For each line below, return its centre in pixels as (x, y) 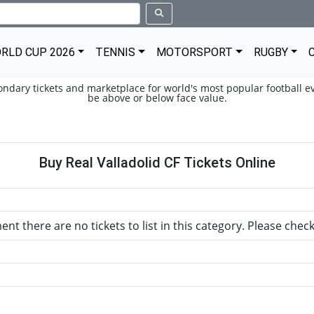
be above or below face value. (157, 98)
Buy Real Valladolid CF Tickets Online (157, 163)
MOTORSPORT (195, 52)
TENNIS (116, 52)
